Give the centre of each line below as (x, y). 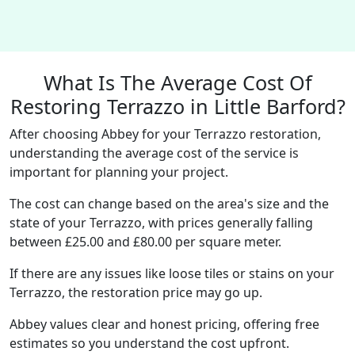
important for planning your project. (119, 172)
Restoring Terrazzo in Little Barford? (177, 106)
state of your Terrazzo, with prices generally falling (161, 223)
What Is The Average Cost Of (177, 82)
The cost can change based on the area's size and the (169, 204)
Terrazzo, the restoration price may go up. (136, 292)
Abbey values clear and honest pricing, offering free (164, 324)
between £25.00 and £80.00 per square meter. (145, 242)
